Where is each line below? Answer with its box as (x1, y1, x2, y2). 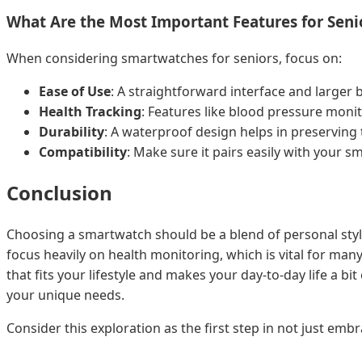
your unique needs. (6, 286, 124, 305)
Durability (39, 122, 104, 141)
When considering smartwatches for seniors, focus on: (6, 48, 342, 67)
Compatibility (39, 142, 127, 161)
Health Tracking (39, 102, 141, 120)
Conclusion (6, 179, 112, 207)
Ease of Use (39, 82, 111, 100)
